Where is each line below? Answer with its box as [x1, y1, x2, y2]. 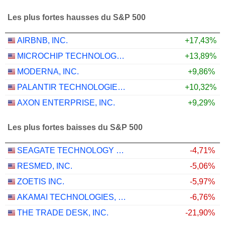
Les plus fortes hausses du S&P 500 [8, 13, 146, 22]
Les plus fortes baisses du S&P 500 [8, 123, 143, 132]
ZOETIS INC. [17, 177, 64, 186]
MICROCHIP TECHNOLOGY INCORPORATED [117, 52, 125, 60]
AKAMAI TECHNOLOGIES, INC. [118, 193, 126, 201]
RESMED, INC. [17, 162, 72, 170]
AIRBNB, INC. [17, 36, 68, 45]
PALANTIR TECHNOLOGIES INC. [118, 83, 126, 91]
